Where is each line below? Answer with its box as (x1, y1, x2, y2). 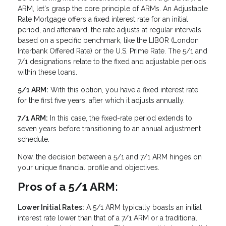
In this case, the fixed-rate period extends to (48, 114, 192, 123)
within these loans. (18, 68, 77, 77)
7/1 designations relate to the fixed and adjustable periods (18, 58, 206, 66)
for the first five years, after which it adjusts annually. (18, 96, 185, 105)
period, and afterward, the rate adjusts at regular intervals (18, 26, 201, 34)
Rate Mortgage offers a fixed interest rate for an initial (18, 15, 188, 24)
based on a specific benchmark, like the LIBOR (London (18, 36, 199, 45)
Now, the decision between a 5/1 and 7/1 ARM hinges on (18, 153, 202, 161)
